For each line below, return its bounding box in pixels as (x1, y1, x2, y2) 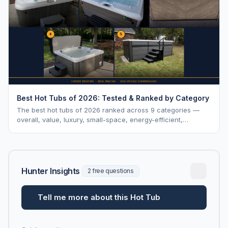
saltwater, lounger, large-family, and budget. (17, 125, 158, 133)
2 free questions (88, 166, 134, 175)
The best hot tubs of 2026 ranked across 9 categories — (17, 105, 199, 114)
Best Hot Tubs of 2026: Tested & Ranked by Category (17, 93, 209, 102)
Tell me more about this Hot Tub (38, 192, 160, 202)
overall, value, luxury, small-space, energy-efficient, (17, 115, 183, 124)
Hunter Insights (21, 165, 80, 176)
